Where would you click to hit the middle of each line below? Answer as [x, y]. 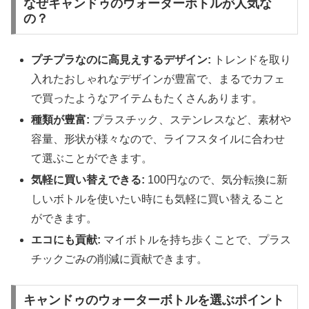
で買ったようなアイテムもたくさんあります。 [147, 98]
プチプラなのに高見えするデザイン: [121, 59]
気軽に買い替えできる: [88, 179]
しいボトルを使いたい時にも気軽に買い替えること [158, 199]
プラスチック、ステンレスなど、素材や [191, 119]
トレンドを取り [251, 59]
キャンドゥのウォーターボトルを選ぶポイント [153, 300]
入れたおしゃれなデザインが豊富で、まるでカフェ [158, 79]
